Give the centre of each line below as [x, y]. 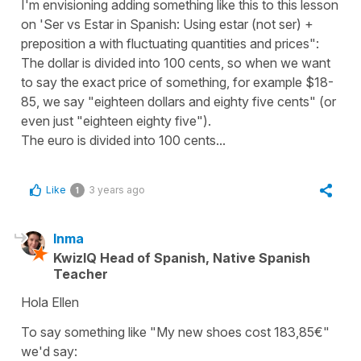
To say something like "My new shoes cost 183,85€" [175, 332]
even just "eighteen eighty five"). [116, 120]
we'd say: [49, 351]
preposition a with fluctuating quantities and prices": [170, 43]
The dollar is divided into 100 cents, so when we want [176, 62]
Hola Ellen [50, 302]
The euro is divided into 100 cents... [123, 140]
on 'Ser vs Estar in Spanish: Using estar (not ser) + [167, 24]
